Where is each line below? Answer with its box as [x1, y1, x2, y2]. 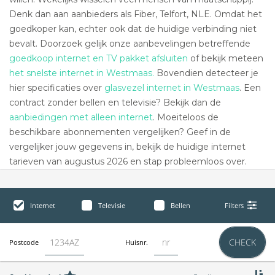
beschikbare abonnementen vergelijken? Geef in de [9, 126, 231, 137]
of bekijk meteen [188, 53, 263, 64]
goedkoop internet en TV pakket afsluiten [9, 53, 188, 64]
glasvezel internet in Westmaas [104, 82, 239, 93]
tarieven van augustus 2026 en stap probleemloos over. [9, 156, 247, 167]
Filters [224, 201, 244, 210]
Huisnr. [125, 238, 148, 247]
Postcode [9, 238, 39, 247]
